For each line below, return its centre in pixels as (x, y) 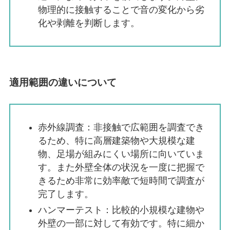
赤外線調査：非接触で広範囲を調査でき (121, 128)
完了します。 (65, 194)
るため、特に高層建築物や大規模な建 (116, 141)
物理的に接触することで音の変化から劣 (121, 10)
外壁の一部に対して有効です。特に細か (121, 223)
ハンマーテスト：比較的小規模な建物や (121, 210)
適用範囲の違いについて (63, 82)
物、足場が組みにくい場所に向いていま (121, 154)
